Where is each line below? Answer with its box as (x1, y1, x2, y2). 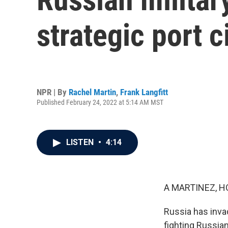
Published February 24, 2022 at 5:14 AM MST (37, 98, 163, 106)
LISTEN (66, 137, 96, 147)
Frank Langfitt (120, 87, 168, 97)
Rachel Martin (69, 87, 116, 97)
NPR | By (37, 87, 69, 97)
